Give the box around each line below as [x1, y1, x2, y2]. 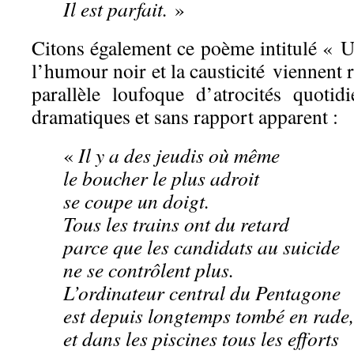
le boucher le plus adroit [63, 164, 259, 192]
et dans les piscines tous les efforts [63, 325, 339, 352]
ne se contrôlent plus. [63, 256, 234, 284]
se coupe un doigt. [63, 187, 209, 215]
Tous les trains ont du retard [63, 210, 289, 238]
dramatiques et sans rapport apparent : [32, 103, 338, 130]
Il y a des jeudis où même [78, 141, 280, 169]
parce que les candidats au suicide [63, 233, 340, 261]
